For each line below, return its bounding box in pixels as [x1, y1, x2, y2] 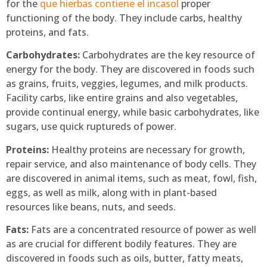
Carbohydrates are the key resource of [80, 48, 255, 62]
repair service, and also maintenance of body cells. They [6, 157, 256, 170]
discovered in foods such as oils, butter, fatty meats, [6, 252, 243, 265]
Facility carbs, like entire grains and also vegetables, [6, 91, 238, 105]
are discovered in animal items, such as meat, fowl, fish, [6, 171, 257, 185]
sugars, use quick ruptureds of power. [6, 120, 176, 133]
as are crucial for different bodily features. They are [6, 237, 237, 251]
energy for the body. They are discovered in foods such [6, 63, 254, 76]
